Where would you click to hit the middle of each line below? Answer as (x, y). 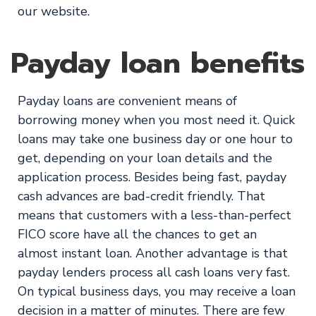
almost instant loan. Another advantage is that (153, 253)
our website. (54, 11)
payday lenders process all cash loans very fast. (154, 272)
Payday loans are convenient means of (127, 101)
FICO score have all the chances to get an (137, 234)
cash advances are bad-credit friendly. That (141, 196)
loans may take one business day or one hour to (155, 139)
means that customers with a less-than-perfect (154, 215)
